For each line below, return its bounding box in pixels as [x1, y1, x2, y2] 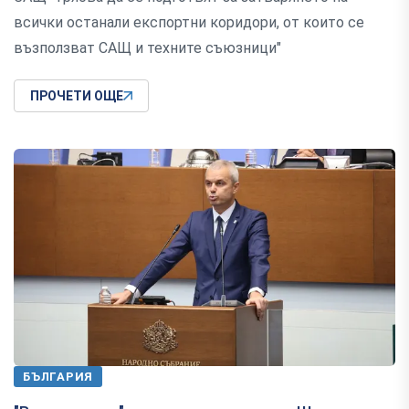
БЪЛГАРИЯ [23, 369, 94, 383]
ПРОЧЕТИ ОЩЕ [30, 89, 123, 104]
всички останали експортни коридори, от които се [14, 14, 364, 32]
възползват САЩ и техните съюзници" [14, 39, 281, 58]
